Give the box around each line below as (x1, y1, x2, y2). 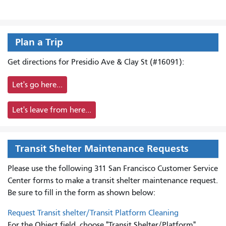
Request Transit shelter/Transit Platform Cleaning (8, 208, 179, 217)
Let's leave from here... (12, 105, 91, 115)
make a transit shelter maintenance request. (65, 176, 218, 185)
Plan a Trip (15, 36, 63, 48)
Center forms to (8, 176, 65, 185)
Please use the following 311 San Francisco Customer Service (8, 163, 218, 173)
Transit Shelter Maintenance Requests (15, 142, 189, 154)
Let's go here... (12, 80, 63, 89)
